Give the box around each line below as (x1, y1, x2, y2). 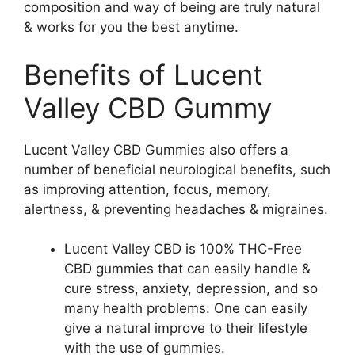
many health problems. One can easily (64, 300, 307, 316)
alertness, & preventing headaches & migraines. (24, 200, 328, 217)
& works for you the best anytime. (24, 19, 239, 35)
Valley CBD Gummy (24, 90, 272, 124)
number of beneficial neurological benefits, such (24, 161, 330, 177)
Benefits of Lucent (24, 57, 263, 91)
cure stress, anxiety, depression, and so (64, 281, 318, 296)
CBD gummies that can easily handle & (64, 261, 311, 277)
